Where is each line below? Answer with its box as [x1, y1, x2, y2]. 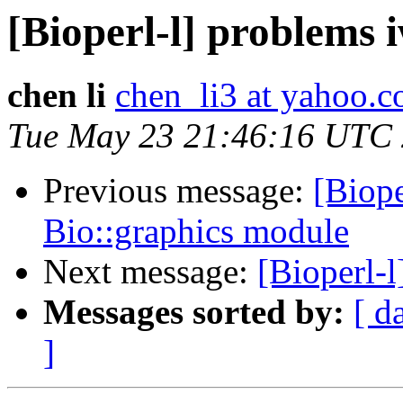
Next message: [43, 252, 257, 291]
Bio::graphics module [43, 211, 349, 251]
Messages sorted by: [43, 292, 345, 332]
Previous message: [43, 171, 313, 210]
